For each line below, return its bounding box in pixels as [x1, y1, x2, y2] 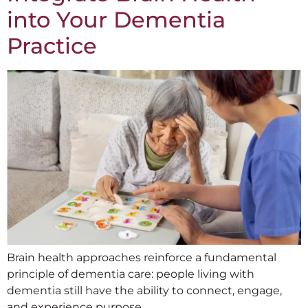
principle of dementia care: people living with [7, 267, 254, 280]
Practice [7, 32, 97, 59]
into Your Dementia [7, 5, 225, 33]
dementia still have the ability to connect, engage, [7, 283, 282, 297]
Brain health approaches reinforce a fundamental [7, 250, 276, 264]
